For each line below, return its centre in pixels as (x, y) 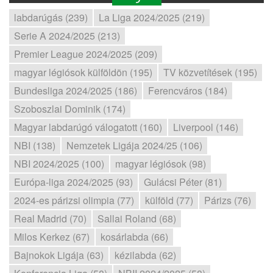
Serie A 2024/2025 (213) (67, 36)
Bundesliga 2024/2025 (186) (76, 90)
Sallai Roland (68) (137, 218)
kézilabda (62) (145, 255)
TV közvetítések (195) (210, 72)
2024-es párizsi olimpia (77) (74, 200)
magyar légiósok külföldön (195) (83, 72)
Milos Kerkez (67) (52, 237)
